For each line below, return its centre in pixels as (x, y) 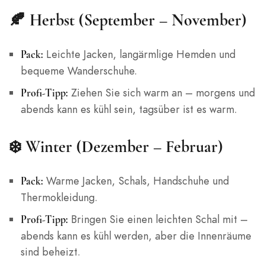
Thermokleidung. (59, 198)
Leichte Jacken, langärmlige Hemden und (139, 54)
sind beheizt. (50, 252)
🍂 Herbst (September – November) (128, 20)
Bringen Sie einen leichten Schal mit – (158, 219)
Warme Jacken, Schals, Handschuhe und (136, 181)
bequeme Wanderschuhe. (79, 71)
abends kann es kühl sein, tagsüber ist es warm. (129, 109)
